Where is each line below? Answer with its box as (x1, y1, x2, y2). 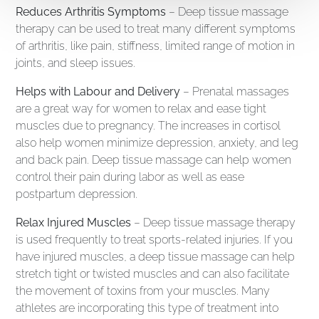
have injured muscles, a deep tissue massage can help (16, 250, 296, 264)
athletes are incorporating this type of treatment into (16, 301, 279, 315)
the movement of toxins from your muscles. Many (16, 284, 271, 298)
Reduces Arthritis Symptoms (16, 5, 167, 19)
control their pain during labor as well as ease (16, 170, 245, 184)
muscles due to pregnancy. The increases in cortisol (16, 119, 281, 133)
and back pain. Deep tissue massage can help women (16, 153, 292, 167)
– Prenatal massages (180, 85, 290, 99)
